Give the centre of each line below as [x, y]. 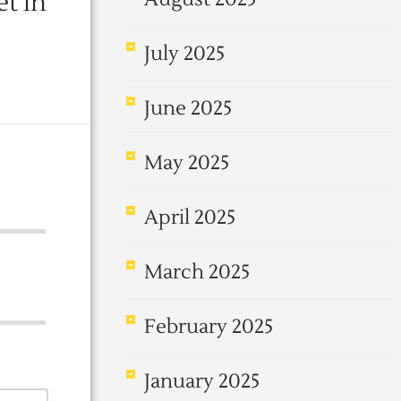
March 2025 [197, 272]
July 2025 [184, 54]
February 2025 [209, 327]
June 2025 [188, 108]
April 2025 [190, 218]
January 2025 [202, 381]
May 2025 [187, 163]
